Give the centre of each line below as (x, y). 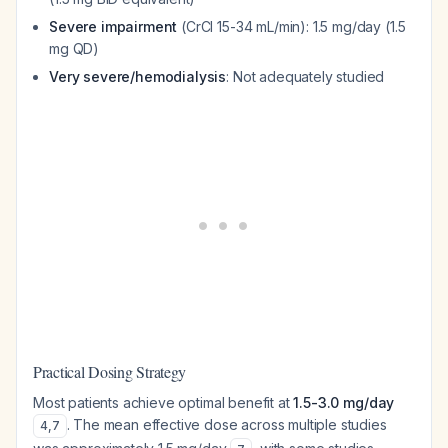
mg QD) (74, 48)
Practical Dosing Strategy (110, 371)
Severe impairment (113, 26)
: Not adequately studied (305, 76)
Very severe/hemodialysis (138, 76)
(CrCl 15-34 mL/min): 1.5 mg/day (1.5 (291, 26)
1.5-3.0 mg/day (344, 402)
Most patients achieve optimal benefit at (163, 402)
